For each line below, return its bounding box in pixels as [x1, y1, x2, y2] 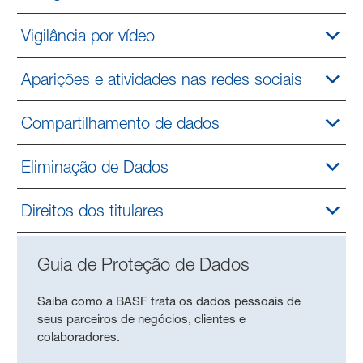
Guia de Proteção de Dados [37, 254, 250, 275]
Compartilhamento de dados [21, 113, 220, 133]
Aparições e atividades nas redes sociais [21, 69, 303, 89]
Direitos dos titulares [21, 200, 164, 220]
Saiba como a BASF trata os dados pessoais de [37, 293, 301, 310]
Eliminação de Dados [21, 156, 169, 177]
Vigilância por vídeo [21, 25, 156, 45]
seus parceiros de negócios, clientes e [37, 311, 246, 327]
